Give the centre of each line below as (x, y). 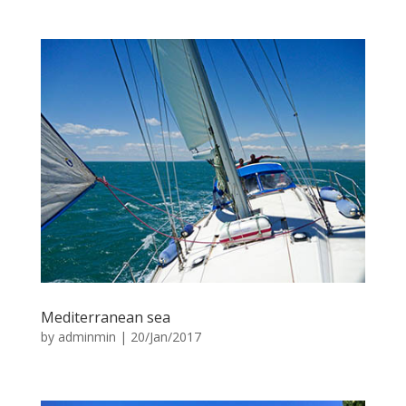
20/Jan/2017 (165, 336)
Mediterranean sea (105, 317)
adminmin (87, 336)
